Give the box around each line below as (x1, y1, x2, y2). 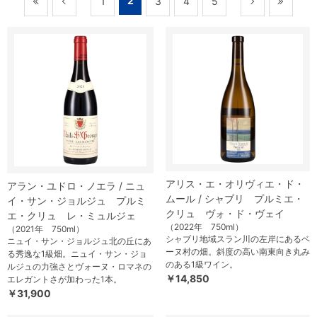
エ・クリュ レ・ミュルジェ (7, 209, 136, 221)
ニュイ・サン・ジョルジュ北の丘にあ (7, 236, 151, 246)
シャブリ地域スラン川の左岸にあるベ (166, 234, 310, 244)
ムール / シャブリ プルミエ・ (166, 192, 304, 204)
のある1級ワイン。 (166, 259, 238, 270)
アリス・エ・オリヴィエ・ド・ (166, 178, 304, 190)
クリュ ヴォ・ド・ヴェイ (166, 207, 284, 219)
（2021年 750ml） (7, 224, 84, 234)
